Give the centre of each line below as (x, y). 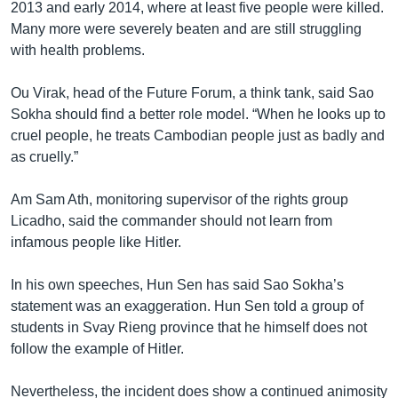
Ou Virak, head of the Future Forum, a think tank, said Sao (192, 92)
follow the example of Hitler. (97, 348)
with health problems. (78, 50)
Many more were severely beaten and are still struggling (186, 28)
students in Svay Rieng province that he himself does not (189, 327)
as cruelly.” (44, 156)
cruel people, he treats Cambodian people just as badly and (198, 135)
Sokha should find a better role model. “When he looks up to (198, 114)
